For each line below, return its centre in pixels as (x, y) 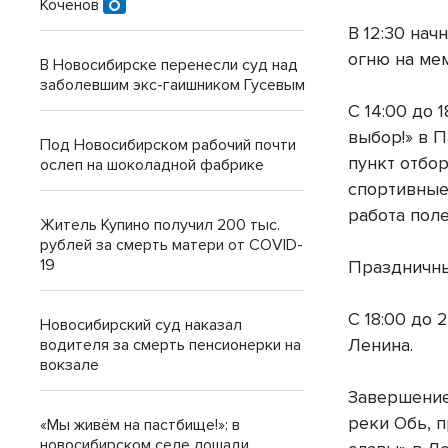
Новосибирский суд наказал (141, 325)
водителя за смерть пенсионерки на (170, 345)
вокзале (69, 365)
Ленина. (381, 345)
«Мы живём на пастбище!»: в (140, 425)
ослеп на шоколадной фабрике (152, 165)
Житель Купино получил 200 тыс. (160, 225)
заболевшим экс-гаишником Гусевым (172, 85)
